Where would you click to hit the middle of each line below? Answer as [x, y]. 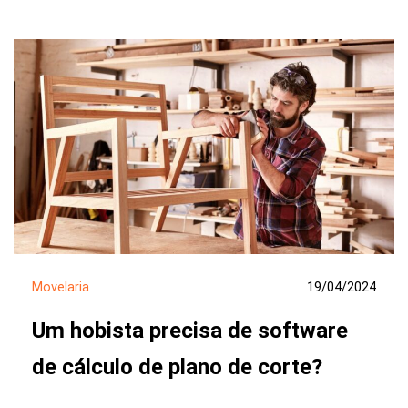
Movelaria [61, 287]
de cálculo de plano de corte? [177, 367]
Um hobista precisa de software [190, 331]
